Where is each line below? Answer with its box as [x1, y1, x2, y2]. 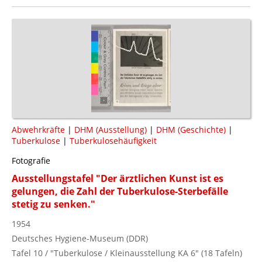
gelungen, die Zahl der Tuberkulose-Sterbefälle [12, 184, 228, 198]
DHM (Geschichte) [156, 123, 226, 135]
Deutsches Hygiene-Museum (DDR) [12, 232, 148, 244]
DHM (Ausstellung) [74, 123, 147, 135]
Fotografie [12, 154, 50, 166]
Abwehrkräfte [12, 123, 65, 135]
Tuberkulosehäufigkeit [70, 135, 157, 146]
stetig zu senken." [12, 197, 95, 211]
